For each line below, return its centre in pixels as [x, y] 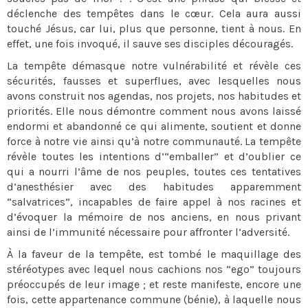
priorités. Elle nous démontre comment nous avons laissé [154, 111]
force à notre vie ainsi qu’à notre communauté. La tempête [154, 141]
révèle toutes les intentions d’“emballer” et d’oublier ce [154, 156]
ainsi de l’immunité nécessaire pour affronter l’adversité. [148, 232]
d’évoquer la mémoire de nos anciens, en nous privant [154, 217]
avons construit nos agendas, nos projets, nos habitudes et [154, 96]
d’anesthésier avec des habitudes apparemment [154, 187]
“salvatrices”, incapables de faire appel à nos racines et [154, 202]
